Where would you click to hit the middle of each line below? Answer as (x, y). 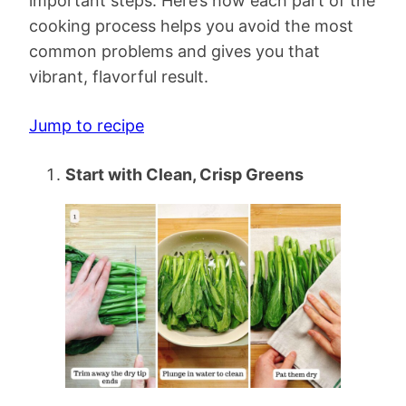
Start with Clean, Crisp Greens (184, 175)
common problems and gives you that (174, 52)
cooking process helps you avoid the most (191, 26)
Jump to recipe (87, 126)
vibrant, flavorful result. (119, 77)
